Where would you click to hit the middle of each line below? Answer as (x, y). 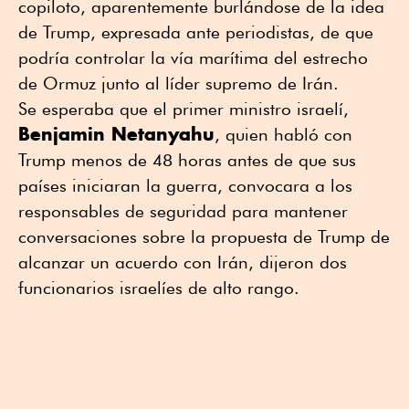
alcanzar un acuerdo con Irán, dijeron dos (183, 262)
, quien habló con (283, 135)
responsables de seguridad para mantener (183, 211)
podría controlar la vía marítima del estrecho (193, 58)
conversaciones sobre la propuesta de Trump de (204, 237)
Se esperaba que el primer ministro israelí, (184, 109)
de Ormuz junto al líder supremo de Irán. (178, 84)
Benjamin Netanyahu (116, 134)
